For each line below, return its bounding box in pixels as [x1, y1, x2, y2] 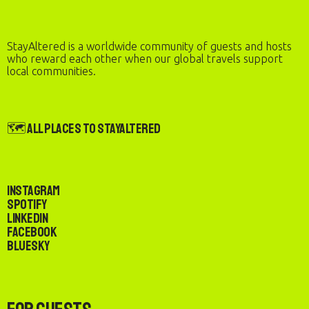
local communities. [7, 65, 96, 77]
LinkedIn [7, 210, 48, 227]
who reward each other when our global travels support [7, 52, 283, 65]
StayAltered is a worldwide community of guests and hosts [7, 40, 292, 52]
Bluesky [7, 237, 50, 255]
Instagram [7, 182, 60, 199]
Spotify [7, 196, 47, 213]
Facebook [7, 223, 57, 241]
